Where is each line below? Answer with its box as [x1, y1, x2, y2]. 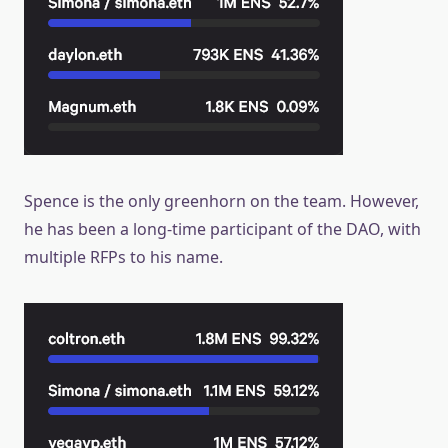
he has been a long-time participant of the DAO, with [24, 217, 421, 240]
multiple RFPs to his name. [24, 245, 223, 268]
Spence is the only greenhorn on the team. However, [24, 189, 419, 212]
